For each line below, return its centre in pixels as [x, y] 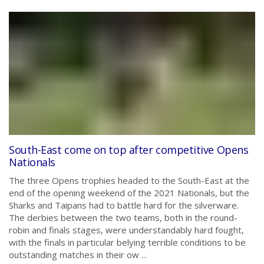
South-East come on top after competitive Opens [129, 150]
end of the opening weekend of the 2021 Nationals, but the [129, 193]
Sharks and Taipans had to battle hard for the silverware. [124, 205]
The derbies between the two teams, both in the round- [123, 217]
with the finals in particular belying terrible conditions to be [127, 242]
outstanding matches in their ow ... [78, 255]
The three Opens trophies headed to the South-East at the [129, 180]
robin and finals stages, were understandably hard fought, [126, 230]
